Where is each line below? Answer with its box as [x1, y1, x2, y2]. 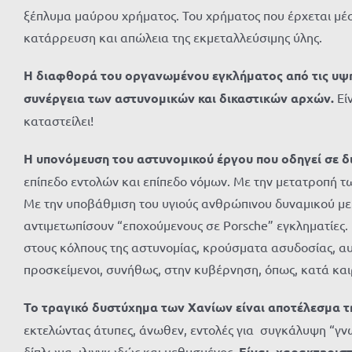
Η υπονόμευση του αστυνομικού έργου [24, 150, 253, 167]
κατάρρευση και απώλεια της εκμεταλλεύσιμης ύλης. [24, 29, 322, 45]
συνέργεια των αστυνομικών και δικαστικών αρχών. [24, 90, 337, 106]
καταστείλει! [24, 112, 93, 128]
